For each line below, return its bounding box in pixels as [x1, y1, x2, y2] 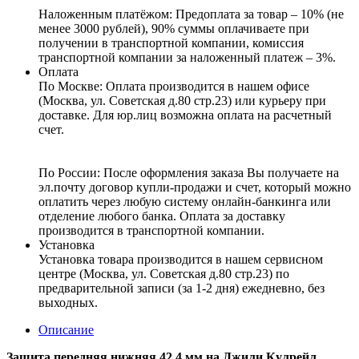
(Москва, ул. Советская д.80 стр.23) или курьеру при [38, 93, 326, 107]
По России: [38, 165, 103, 179]
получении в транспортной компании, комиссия [38, 35, 304, 50]
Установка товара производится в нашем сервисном [38, 252, 323, 266]
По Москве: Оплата [38, 79, 149, 93]
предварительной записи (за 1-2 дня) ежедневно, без [38, 280, 325, 295]
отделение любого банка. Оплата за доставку [38, 208, 285, 223]
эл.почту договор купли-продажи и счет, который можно [38, 179, 351, 194]
